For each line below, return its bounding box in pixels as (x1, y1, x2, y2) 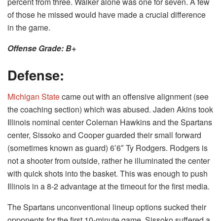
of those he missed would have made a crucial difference (7, 8, 206, 20)
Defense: (7, 65, 64, 84)
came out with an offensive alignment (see (60, 91, 209, 103)
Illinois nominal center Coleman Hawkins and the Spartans (7, 116, 212, 128)
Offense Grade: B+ (7, 42, 76, 54)
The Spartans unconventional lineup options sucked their (7, 201, 206, 213)
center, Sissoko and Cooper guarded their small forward (7, 129, 201, 141)
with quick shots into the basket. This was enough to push (7, 168, 208, 180)
